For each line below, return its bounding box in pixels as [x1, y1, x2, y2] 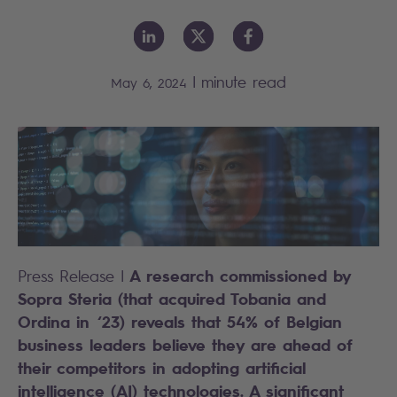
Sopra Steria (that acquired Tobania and [18, 287, 326, 308]
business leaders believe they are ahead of [18, 333, 353, 354]
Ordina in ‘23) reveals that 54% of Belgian [18, 310, 342, 331]
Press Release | [18, 265, 124, 285]
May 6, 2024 [111, 74, 187, 90]
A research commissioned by [124, 264, 351, 285]
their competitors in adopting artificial [18, 356, 306, 378]
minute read [201, 72, 286, 91]
